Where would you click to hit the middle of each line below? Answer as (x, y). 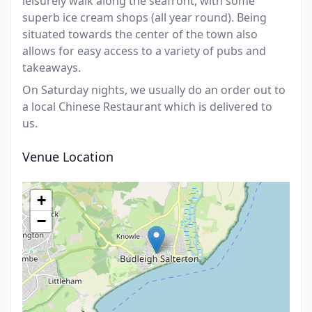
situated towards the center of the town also (140, 34)
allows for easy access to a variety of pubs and (144, 51)
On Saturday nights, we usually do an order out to (154, 90)
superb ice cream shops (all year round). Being (145, 17)
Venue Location (68, 157)
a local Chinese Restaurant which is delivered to (147, 107)
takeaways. (52, 68)
